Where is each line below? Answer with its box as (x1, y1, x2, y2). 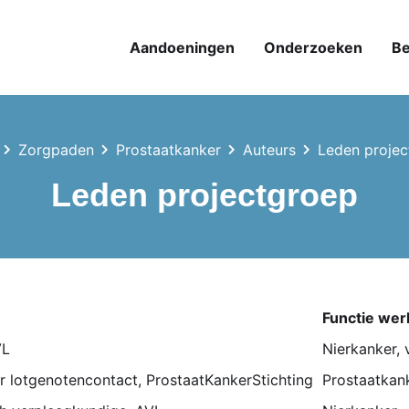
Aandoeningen (130, 38, 235, 57)
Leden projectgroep (51, 176, 358, 214)
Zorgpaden (17, 141, 94, 159)
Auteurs (242, 141, 296, 159)
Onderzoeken (264, 38, 362, 57)
